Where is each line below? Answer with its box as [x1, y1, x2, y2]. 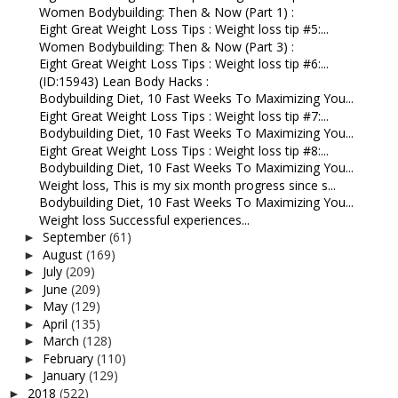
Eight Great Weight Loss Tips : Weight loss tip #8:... [38, 141, 329, 159]
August [42, 245, 86, 263]
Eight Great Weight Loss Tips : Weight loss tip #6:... [38, 55, 329, 73]
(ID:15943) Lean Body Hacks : [38, 72, 209, 90]
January [42, 367, 89, 385]
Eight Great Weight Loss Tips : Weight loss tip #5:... [38, 20, 329, 38]
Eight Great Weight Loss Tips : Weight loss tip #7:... [38, 107, 329, 124]
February [42, 349, 97, 367]
